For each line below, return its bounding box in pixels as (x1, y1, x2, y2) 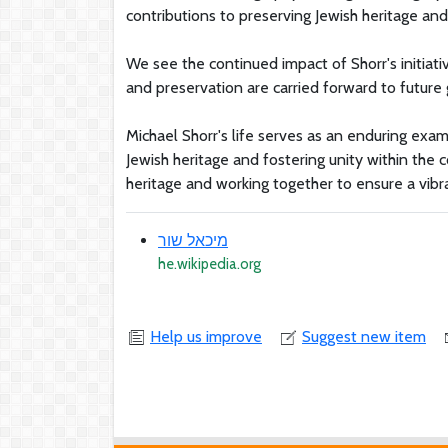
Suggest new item (302, 326, 426, 346)
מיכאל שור (158, 231, 228, 250)
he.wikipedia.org (158, 255, 261, 273)
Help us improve (150, 326, 262, 346)
